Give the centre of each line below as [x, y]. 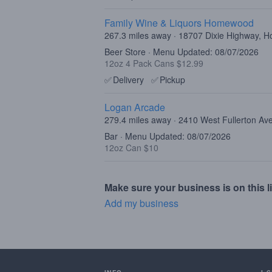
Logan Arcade [135, 107]
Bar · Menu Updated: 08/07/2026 [168, 136]
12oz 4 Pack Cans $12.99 [154, 63]
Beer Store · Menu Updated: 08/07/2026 [182, 52]
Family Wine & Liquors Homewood [179, 23]
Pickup [172, 80]
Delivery [128, 80]
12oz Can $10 [131, 148]
